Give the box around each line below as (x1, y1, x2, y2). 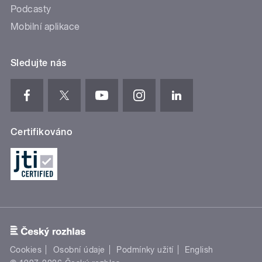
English (185, 244, 213, 254)
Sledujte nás (11, 57, 67, 69)
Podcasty (11, 4, 51, 15)
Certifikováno (11, 126, 73, 138)
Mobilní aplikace (11, 21, 80, 33)
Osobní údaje (53, 244, 105, 254)
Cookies (10, 244, 42, 254)
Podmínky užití (116, 244, 174, 254)
